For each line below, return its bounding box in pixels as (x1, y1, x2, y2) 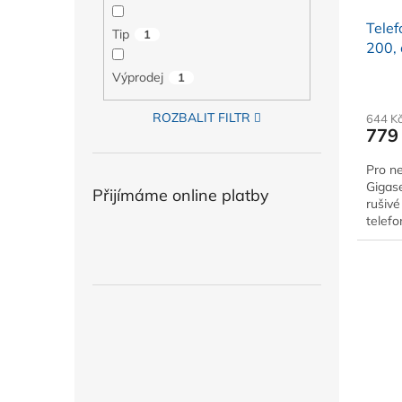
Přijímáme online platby (92, 185, 269, 206)
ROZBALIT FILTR (153, 109, 251, 127)
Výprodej (111, 68, 163, 85)
